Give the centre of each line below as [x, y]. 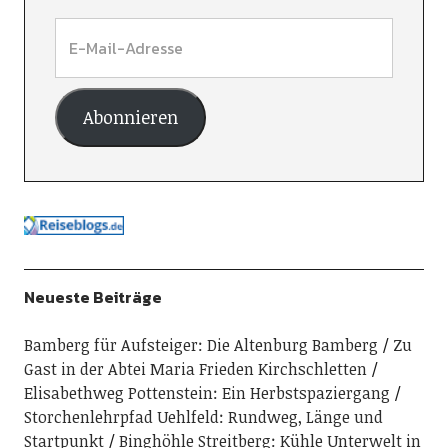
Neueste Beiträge [92, 296]
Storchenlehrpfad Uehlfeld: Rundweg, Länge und [203, 416]
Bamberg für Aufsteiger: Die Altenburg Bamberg [200, 344]
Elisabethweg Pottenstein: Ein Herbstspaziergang [206, 392]
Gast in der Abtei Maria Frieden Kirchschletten [195, 368]
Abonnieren [130, 117]
